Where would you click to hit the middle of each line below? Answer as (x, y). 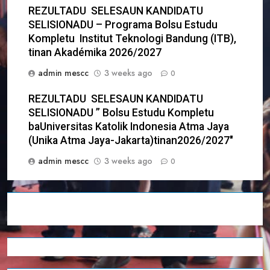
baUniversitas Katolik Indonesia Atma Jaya (129, 127)
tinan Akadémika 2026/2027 (95, 53)
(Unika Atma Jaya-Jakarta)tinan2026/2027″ (131, 141)
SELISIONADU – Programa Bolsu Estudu (123, 25)
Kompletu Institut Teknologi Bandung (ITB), (132, 39)
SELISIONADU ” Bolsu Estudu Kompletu (121, 113)
